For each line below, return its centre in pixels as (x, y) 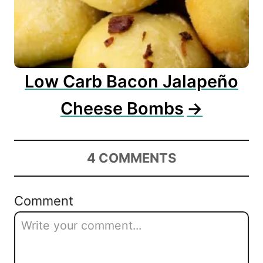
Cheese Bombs (122, 108)
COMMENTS (137, 158)
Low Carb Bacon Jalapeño (131, 81)
